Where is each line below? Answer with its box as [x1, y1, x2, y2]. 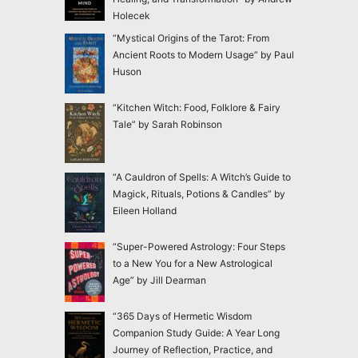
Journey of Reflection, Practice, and [112, 343, 272, 356]
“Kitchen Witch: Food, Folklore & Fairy [112, 101, 280, 113]
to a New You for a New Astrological [112, 257, 272, 269]
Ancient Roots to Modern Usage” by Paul [112, 48, 294, 61]
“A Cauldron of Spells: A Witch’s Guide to [112, 170, 291, 183]
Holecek [112, 9, 150, 22]
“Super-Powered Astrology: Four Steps [112, 240, 285, 253]
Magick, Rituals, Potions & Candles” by [112, 187, 285, 200]
